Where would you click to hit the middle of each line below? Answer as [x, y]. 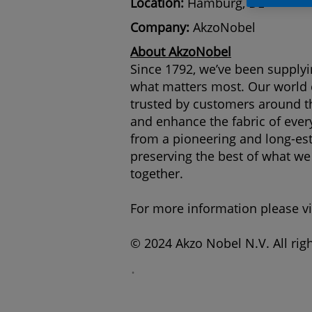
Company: [162, 27]
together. [157, 173]
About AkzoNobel [181, 52]
